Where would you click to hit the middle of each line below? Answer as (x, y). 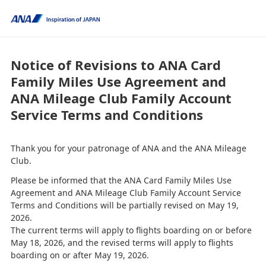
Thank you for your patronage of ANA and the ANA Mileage (128, 148)
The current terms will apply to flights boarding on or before (131, 230)
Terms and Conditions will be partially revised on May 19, (124, 205)
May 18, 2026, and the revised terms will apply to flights (122, 243)
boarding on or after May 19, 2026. (80, 255)
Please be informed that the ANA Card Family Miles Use (121, 180)
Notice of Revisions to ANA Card (115, 65)
